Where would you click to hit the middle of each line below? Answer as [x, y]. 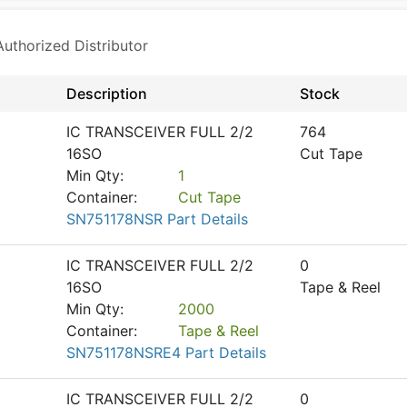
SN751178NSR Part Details [157, 219]
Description [107, 94]
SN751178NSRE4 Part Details [166, 352]
